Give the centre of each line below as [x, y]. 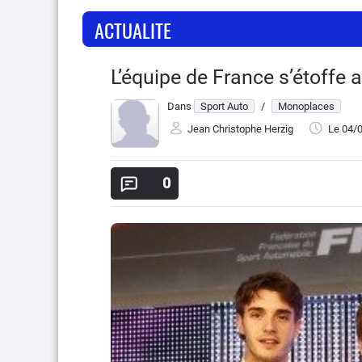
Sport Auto [224, 106]
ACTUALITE [133, 30]
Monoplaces [306, 106]
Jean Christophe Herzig [240, 129]
